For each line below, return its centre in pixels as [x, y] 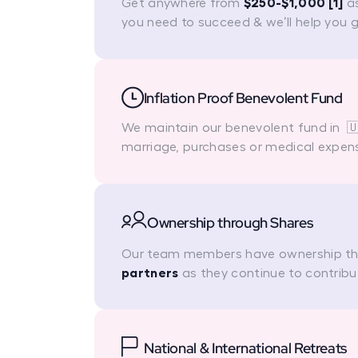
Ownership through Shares [230, 223]
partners [150, 273]
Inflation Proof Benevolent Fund [243, 97]
